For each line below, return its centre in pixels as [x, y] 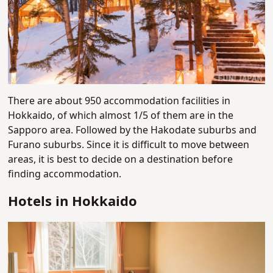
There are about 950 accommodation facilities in [119, 101]
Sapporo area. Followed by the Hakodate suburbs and [133, 131]
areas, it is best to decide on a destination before [121, 160]
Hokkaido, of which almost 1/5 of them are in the [121, 116]
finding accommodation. [65, 175]
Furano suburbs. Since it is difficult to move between [129, 145]
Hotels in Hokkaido [73, 202]
